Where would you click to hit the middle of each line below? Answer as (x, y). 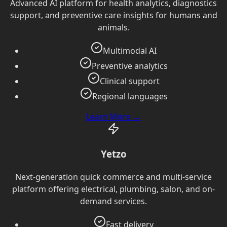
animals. (113, 27)
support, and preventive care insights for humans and (113, 15)
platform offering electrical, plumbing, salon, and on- (113, 189)
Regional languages (130, 96)
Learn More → (113, 116)
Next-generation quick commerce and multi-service (113, 177)
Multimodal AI (130, 50)
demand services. (113, 201)
